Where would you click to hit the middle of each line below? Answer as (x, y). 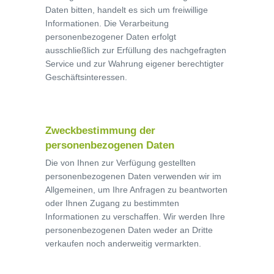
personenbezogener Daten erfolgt (111, 37)
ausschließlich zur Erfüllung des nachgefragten (136, 50)
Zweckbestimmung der (100, 131)
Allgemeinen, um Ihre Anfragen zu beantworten (136, 190)
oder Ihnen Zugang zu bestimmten (112, 203)
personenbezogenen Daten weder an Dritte (129, 230)
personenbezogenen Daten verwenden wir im (133, 176)
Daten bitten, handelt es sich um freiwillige (127, 10)
